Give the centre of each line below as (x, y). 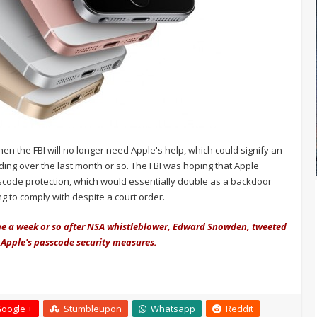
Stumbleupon (93, 308)
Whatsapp (173, 308)
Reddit (240, 308)
